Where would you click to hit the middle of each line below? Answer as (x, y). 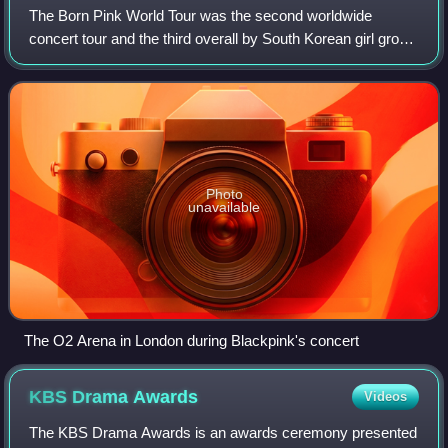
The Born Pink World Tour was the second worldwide (201, 16)
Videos (385, 397)
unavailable (224, 207)
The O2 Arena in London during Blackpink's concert (191, 341)
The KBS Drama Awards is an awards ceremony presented (223, 433)
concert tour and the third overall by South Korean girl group (222, 39)
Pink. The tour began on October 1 (141, 85)
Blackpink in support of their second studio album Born (206, 62)
